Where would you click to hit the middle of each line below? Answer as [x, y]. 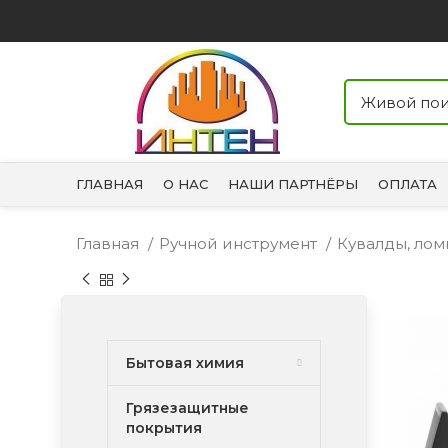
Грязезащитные [187, 408]
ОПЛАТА [407, 184]
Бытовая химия [184, 363]
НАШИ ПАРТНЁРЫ [293, 184]
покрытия [163, 428]
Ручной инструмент [240, 243]
